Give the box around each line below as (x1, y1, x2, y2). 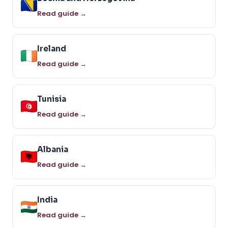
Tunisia (37, 94, 66, 104)
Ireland (37, 43, 66, 53)
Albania (37, 144, 68, 154)
